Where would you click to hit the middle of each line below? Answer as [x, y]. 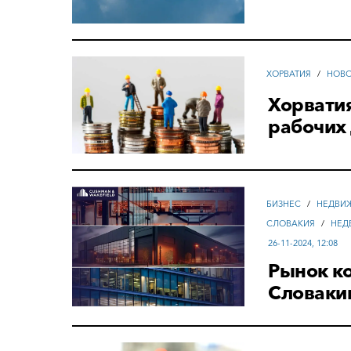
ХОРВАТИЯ [289, 73]
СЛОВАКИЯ [291, 223]
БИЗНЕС [284, 203]
